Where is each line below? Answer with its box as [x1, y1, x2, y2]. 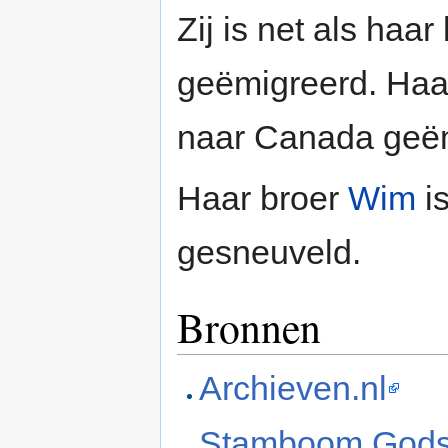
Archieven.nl [199, 368, 388, 407]
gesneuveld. [177, 233, 361, 272]
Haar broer [177, 179, 348, 218]
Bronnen [177, 299, 321, 356]
